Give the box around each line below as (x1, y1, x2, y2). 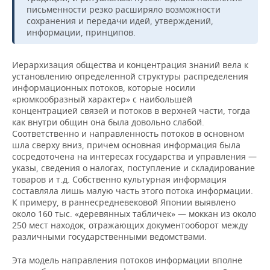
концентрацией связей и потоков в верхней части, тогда (12, 105, 250, 117)
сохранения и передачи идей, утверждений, (27, 15, 213, 27)
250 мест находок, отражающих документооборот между (12, 219, 248, 231)
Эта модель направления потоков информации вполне (12, 254, 242, 266)
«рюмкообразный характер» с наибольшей (12, 93, 192, 105)
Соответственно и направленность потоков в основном (12, 128, 244, 140)
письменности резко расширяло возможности (27, 4, 221, 16)
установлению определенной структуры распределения (12, 71, 248, 83)
